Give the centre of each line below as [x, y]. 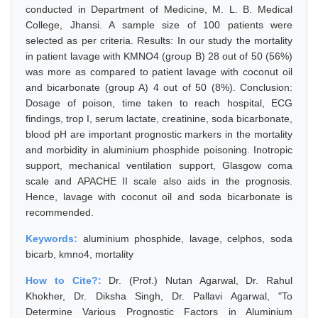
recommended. [60, 212]
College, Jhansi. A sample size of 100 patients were [159, 25]
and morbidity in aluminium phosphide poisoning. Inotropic [159, 150]
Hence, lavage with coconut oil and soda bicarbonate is [159, 197]
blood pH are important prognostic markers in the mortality [159, 134]
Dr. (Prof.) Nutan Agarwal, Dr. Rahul [201, 280]
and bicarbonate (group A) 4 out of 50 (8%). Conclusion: [159, 87]
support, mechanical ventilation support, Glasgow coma [159, 165]
